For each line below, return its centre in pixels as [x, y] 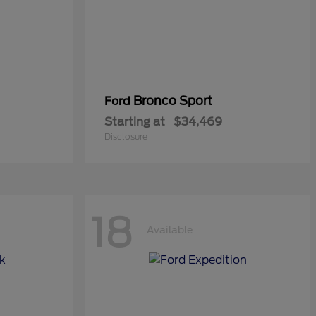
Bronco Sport [173, 101]
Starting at [135, 122]
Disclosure [126, 136]
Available [170, 230]
